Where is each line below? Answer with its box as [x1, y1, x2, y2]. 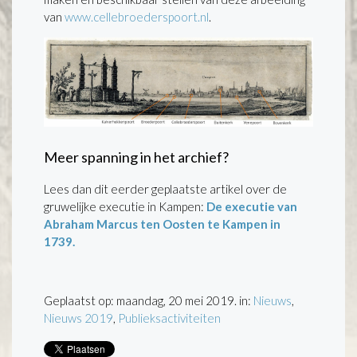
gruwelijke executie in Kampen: [44, 198, 206, 214]
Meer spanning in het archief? [44, 147, 229, 166]
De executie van [206, 198, 297, 214]
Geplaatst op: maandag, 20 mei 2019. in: [44, 292, 253, 308]
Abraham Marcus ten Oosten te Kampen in [44, 216, 280, 231]
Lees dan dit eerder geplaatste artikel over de [44, 181, 287, 196]
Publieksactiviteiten [118, 310, 221, 325]
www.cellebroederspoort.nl [65, 9, 209, 24]
